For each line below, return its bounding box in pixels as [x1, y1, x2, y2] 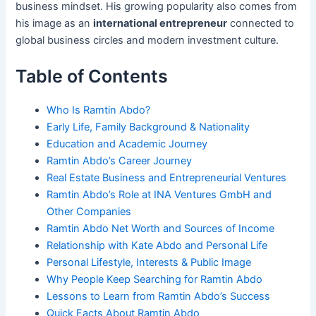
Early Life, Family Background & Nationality [47, 121, 250, 134]
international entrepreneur [93, 16, 228, 30]
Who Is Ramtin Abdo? [47, 104, 151, 117]
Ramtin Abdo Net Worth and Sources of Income [47, 222, 275, 236]
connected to [227, 16, 295, 30]
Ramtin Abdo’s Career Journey [47, 154, 193, 168]
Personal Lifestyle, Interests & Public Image [47, 256, 252, 269]
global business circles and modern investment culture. [16, 33, 279, 47]
